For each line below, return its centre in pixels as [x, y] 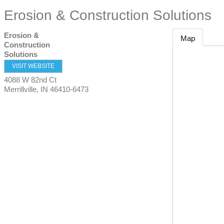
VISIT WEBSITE [33, 66]
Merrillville [20, 89]
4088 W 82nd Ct [30, 80]
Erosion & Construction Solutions [108, 15]
